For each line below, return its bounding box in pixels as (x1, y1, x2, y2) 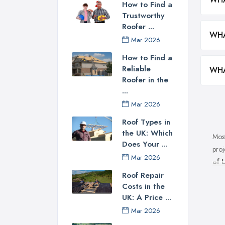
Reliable (122, 63, 151, 74)
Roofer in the (122, 74, 168, 85)
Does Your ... (122, 138, 168, 150)
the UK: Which (122, 127, 173, 139)
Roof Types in (122, 116, 170, 128)
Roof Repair (122, 169, 164, 181)
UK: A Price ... (122, 191, 171, 203)
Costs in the (122, 180, 165, 192)
